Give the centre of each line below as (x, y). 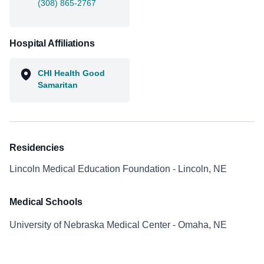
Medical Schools (46, 202)
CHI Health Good (71, 73)
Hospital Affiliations (52, 43)
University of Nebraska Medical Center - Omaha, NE (118, 225)
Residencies (37, 148)
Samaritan (58, 85)
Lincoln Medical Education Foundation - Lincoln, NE (118, 169)
